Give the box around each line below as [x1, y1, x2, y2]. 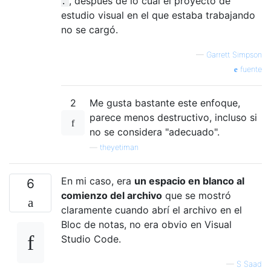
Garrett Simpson [206, 50, 262, 59]
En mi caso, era [61, 174, 134, 187]
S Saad [237, 259, 262, 269]
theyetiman [100, 142, 139, 152]
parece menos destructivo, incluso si [90, 111, 257, 123]
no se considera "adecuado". [90, 125, 220, 138]
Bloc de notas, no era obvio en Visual [61, 218, 232, 230]
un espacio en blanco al [134, 174, 244, 187]
